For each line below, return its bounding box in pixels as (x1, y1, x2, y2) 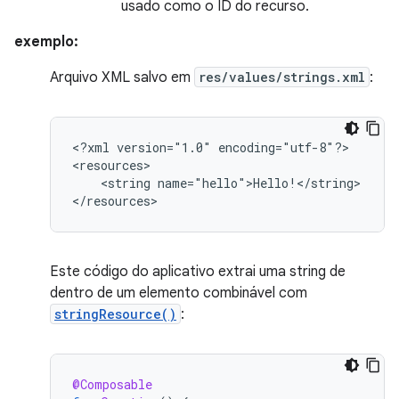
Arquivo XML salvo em (50, 69, 194, 86)
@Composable (72, 376, 152, 393)
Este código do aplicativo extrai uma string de (50, 263, 346, 281)
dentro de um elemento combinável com (50, 284, 307, 302)
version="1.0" (117, 139, 211, 156)
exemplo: (14, 33, 78, 51)
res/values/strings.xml (199, 69, 365, 85)
